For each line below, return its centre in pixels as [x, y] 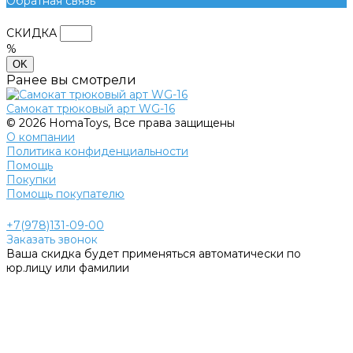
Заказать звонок [52, 239]
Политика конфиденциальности [97, 151]
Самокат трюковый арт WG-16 [91, 108]
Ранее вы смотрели [71, 80]
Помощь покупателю [65, 193]
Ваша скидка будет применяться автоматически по [154, 253]
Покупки [31, 179]
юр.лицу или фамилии [68, 268]
